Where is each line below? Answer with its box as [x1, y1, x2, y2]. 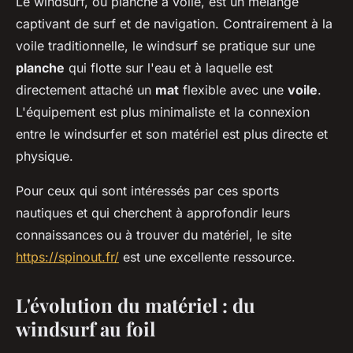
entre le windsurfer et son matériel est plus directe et [16, 126, 328, 143]
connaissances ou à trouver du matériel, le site [16, 227, 292, 243]
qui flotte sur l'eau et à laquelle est [65, 60, 273, 76]
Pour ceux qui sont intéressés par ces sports [16, 183, 279, 199]
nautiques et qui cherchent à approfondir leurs [16, 205, 290, 221]
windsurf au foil [16, 316, 155, 342]
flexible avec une [179, 82, 288, 98]
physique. [16, 148, 73, 165]
